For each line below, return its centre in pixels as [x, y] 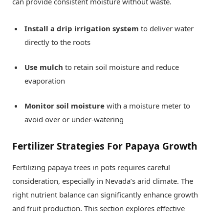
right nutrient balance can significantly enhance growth [105, 194]
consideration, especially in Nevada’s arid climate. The [103, 181]
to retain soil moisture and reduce [121, 67]
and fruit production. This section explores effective [99, 208]
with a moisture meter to [147, 106]
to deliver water [166, 29]
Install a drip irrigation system [82, 29]
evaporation [45, 81]
